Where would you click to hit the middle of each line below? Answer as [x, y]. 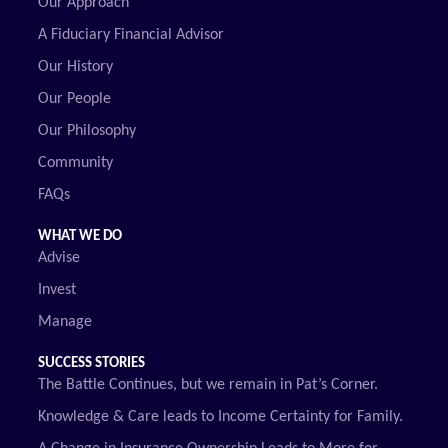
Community [76, 162]
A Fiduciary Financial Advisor [131, 34]
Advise [59, 257]
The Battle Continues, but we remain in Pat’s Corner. [208, 384]
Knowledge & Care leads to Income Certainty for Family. [221, 416]
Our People [75, 98]
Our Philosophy [87, 130]
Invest [57, 289]
